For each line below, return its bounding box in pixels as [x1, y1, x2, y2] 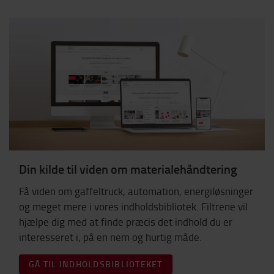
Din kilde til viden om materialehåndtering [19, 160, 237, 178]
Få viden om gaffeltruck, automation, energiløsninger [19, 183, 253, 198]
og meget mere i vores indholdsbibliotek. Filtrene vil [19, 199, 248, 213]
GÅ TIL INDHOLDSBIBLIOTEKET [29, 257, 163, 270]
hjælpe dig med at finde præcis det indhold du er [19, 214, 232, 229]
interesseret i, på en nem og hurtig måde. [19, 229, 204, 244]
